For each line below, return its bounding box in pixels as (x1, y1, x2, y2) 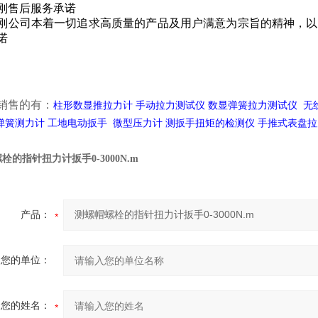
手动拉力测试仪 (136, 100, 205, 111)
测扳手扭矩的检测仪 (165, 118, 255, 128)
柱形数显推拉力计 (53, 100, 133, 111)
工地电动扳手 (48, 118, 107, 128)
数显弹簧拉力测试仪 (208, 100, 297, 111)
